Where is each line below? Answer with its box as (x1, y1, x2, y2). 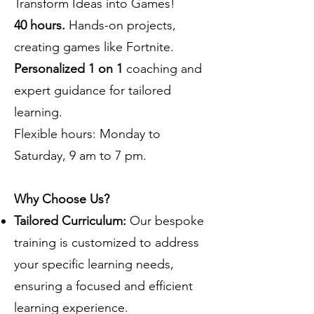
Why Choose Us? (14, 191, 109, 207)
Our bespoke (130, 213, 204, 228)
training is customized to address (14, 235, 199, 250)
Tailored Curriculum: (14, 213, 130, 228)
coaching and (126, 61, 202, 76)
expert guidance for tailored (14, 83, 171, 98)
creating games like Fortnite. (14, 39, 174, 55)
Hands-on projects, (69, 18, 176, 33)
